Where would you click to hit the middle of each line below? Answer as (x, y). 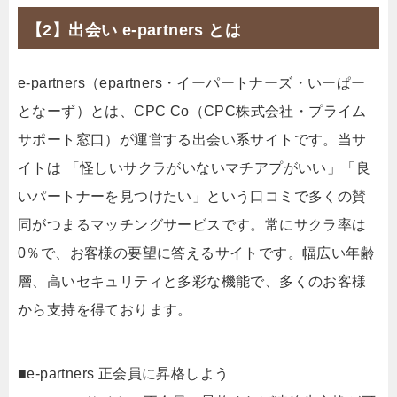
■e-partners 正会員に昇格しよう (124, 373)
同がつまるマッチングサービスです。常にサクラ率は (192, 224)
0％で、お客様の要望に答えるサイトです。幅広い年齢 (196, 253)
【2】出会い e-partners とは (134, 30)
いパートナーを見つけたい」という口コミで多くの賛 (192, 196)
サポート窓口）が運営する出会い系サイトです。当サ (192, 139)
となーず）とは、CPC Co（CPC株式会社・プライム (192, 111)
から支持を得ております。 (105, 309)
